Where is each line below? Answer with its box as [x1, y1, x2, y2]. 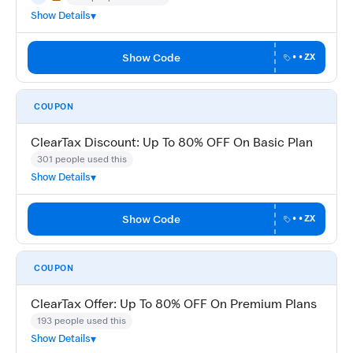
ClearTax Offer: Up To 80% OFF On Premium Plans [31, 297, 317, 311]
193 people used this [37, 315, 126, 326]
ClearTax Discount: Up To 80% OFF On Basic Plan [31, 136, 313, 150]
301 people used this [37, 154, 127, 165]
